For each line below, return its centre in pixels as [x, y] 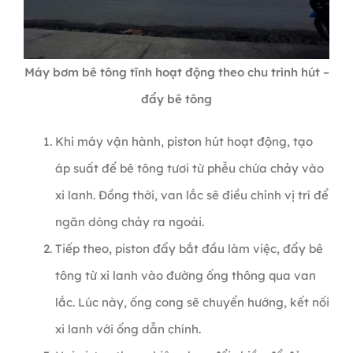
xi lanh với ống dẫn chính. [128, 329]
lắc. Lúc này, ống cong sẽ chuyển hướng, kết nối [192, 303]
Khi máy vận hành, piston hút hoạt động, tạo [184, 142]
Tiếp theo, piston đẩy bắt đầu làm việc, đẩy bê [189, 249]
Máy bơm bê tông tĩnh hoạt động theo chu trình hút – [176, 72]
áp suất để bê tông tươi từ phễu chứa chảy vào [189, 169]
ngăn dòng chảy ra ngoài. [129, 222]
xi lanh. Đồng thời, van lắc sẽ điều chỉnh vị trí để [191, 195]
